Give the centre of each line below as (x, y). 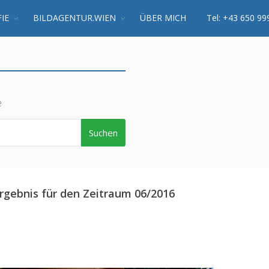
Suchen (103, 133)
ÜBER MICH (163, 18)
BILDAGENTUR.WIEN (74, 18)
